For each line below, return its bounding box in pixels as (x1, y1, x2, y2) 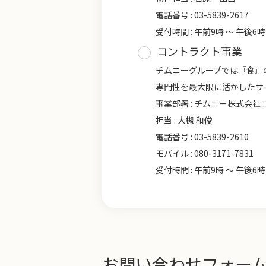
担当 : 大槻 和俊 (156, 114, 213, 126)
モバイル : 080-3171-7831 (156, 147, 254, 159)
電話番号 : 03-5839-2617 (156, 9, 249, 21)
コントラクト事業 (157, 43, 242, 59)
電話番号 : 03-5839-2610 (156, 131, 249, 142)
